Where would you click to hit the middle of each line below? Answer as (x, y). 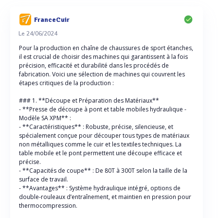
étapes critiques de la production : (66, 83)
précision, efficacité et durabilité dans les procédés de (94, 65)
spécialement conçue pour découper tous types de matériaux (104, 136)
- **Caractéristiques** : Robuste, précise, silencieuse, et (96, 127)
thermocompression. (48, 206)
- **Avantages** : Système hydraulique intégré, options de (100, 188)
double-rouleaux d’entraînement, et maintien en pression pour (105, 197)
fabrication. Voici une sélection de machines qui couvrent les (102, 74)
